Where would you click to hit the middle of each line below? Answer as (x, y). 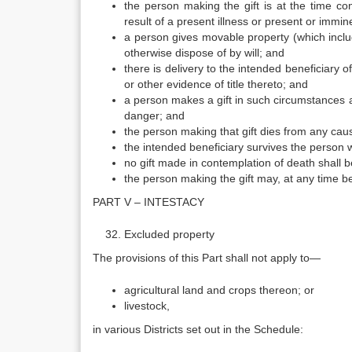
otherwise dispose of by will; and (204, 53)
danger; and (154, 115)
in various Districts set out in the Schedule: (198, 329)
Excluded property (169, 234)
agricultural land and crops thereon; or (219, 290)
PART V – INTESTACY (148, 202)
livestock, (147, 306)
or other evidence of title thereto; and (216, 84)
